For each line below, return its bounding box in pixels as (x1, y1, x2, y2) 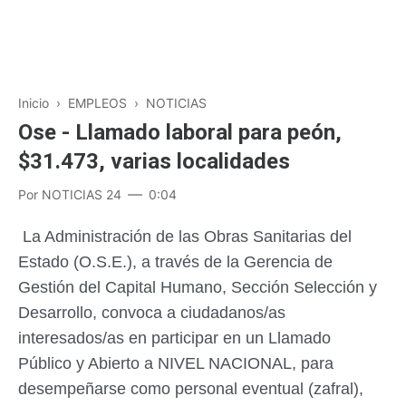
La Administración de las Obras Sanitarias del (18, 227, 352, 246)
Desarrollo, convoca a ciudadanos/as (18, 304, 285, 322)
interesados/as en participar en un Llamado (18, 329, 331, 347)
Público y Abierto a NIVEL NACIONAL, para (18, 354, 333, 372)
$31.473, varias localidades (18, 149, 290, 174)
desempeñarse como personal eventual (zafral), (18, 380, 363, 398)
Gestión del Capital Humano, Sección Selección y (18, 278, 377, 296)
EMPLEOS (68, 95, 127, 111)
